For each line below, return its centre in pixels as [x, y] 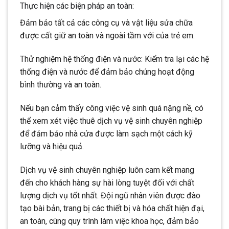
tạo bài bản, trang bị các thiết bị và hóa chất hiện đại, [112, 208]
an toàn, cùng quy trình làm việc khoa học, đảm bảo [109, 221]
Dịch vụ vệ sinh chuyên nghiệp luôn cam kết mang [107, 170]
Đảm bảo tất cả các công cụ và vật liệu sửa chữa [106, 23]
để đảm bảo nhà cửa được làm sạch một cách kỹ [106, 133]
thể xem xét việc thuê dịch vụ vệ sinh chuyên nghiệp [111, 121]
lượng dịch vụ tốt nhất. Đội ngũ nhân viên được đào [110, 195]
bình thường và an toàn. [61, 85]
